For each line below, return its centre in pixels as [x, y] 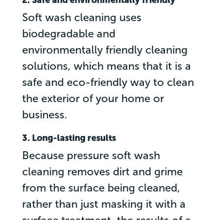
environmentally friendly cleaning [105, 50]
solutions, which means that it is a [106, 66]
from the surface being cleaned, [101, 188]
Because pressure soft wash [91, 155]
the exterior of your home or [93, 98]
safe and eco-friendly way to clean [108, 82]
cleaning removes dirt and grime [102, 171]
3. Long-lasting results [69, 138]
